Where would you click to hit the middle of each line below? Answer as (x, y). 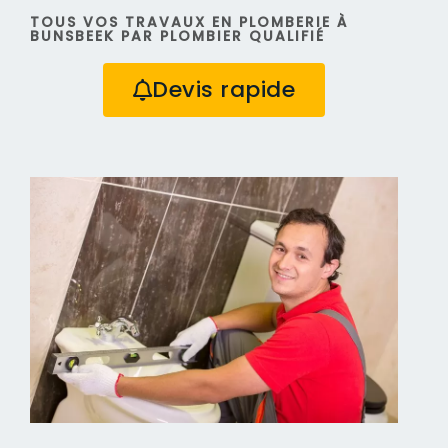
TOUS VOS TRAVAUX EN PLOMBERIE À (189, 21)
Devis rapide (224, 89)
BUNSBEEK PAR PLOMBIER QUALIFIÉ (177, 35)
